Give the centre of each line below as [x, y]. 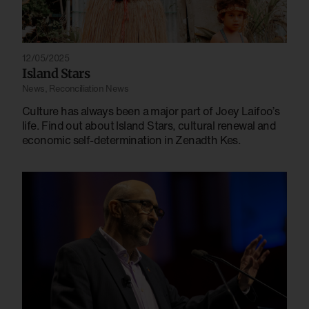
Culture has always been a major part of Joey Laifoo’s [151, 111]
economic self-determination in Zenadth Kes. [132, 140]
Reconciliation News [89, 88]
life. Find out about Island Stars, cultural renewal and [149, 125]
